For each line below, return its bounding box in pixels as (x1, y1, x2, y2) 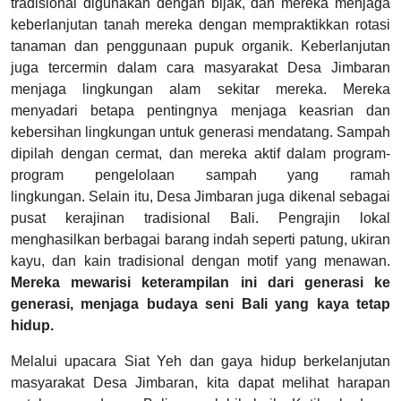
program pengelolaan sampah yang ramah (11, 166, 390, 183)
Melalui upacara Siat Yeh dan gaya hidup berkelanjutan (11, 353, 390, 369)
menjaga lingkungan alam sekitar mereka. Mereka (11, 81, 390, 97)
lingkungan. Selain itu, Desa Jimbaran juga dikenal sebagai (11, 188, 390, 204)
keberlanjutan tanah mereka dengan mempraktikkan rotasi (11, 16, 390, 32)
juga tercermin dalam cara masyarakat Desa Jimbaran (11, 59, 390, 75)
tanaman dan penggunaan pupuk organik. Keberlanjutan (11, 38, 390, 54)
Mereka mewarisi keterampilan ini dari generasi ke (11, 274, 390, 290)
